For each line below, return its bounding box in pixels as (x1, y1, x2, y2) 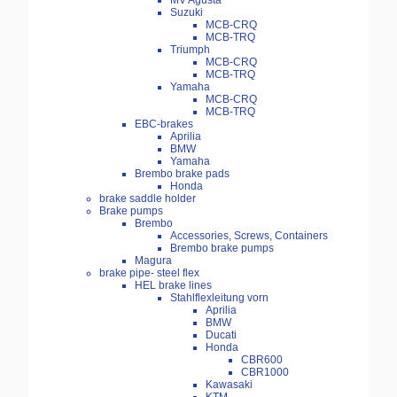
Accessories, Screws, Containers (170, 230, 328, 243)
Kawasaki (206, 378, 253, 392)
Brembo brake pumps (170, 242, 274, 255)
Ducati (206, 329, 237, 342)
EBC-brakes (135, 118, 193, 131)
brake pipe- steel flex (99, 267, 199, 280)
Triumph (170, 43, 210, 57)
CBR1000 (241, 366, 289, 379)
